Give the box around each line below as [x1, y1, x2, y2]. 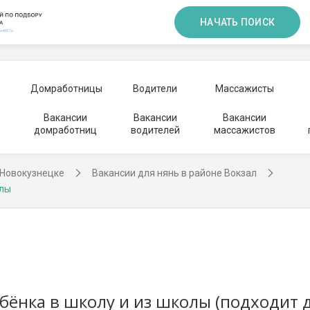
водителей [130, 125, 180, 136]
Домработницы [30, 83, 102, 94]
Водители [133, 83, 177, 94]
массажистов [213, 125, 275, 136]
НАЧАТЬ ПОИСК [200, 17, 275, 28]
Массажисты [215, 83, 274, 94]
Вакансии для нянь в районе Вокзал [92, 167, 257, 179]
